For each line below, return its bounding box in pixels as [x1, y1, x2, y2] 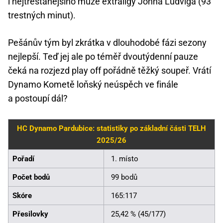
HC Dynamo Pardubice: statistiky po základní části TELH [17, 123, 206, 133]
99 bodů [111, 172, 137, 182]
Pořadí [12, 154, 34, 163]
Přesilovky [12, 209, 48, 219]
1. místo [111, 154, 138, 163]
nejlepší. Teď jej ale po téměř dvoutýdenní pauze [8, 51, 198, 62]
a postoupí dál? [8, 93, 68, 104]
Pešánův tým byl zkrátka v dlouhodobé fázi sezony [8, 37, 207, 48]
